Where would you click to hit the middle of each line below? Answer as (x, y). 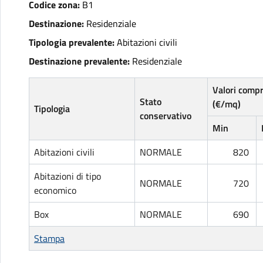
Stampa (49, 238)
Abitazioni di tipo (68, 176)
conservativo (166, 116)
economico (56, 190)
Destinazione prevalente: (79, 61)
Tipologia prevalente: (72, 42)
